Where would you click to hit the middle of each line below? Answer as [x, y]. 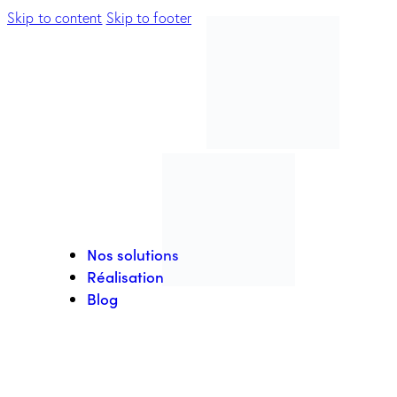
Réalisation [125, 276]
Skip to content [55, 18]
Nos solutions [133, 254]
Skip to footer [149, 18]
